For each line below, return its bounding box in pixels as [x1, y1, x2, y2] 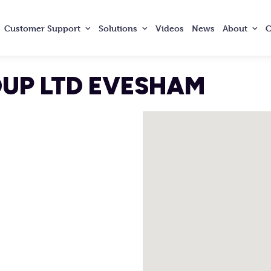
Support [47, 22, 81, 33]
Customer [4, 22, 48, 33]
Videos [155, 22, 184, 33]
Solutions [99, 22, 138, 33]
